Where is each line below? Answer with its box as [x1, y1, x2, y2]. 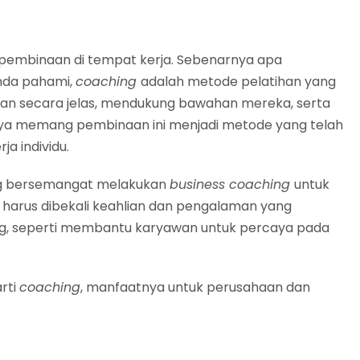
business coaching [170, 174, 294, 194]
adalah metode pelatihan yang [141, 72, 336, 91]
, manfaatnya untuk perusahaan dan [80, 277, 310, 297]
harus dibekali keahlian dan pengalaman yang [2, 196, 292, 215]
